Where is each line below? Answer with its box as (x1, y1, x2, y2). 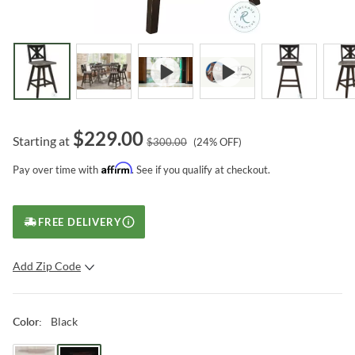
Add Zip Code (13, 258, 81, 273)
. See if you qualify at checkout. (132, 162, 270, 176)
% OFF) (209, 135, 242, 148)
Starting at (13, 132, 70, 148)
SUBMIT (121, 293, 169, 305)
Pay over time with (13, 162, 98, 176)
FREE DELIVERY (38, 215, 122, 228)
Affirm (101, 161, 132, 174)
